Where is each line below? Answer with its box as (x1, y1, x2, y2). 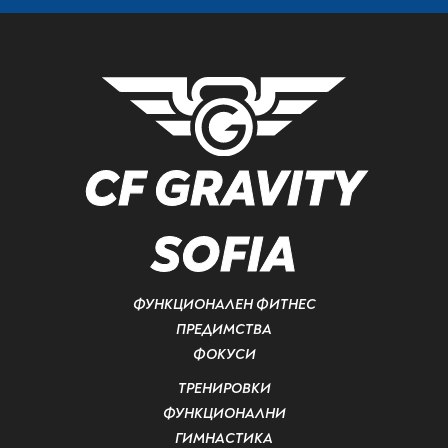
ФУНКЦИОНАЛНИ (162, 405, 286, 423)
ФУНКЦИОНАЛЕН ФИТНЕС (132, 296, 316, 314)
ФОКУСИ (192, 346, 256, 364)
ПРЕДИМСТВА (176, 321, 272, 339)
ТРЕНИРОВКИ (177, 380, 271, 398)
